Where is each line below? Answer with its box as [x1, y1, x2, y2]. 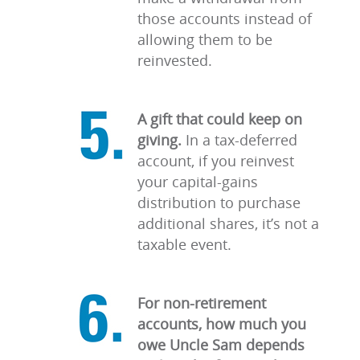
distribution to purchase [137, 193, 301, 212]
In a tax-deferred [182, 130, 297, 149]
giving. [137, 130, 182, 149]
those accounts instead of [137, 9, 312, 28]
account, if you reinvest [137, 151, 294, 170]
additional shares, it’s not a [137, 214, 319, 233]
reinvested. [137, 51, 216, 70]
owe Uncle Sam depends [137, 335, 305, 354]
